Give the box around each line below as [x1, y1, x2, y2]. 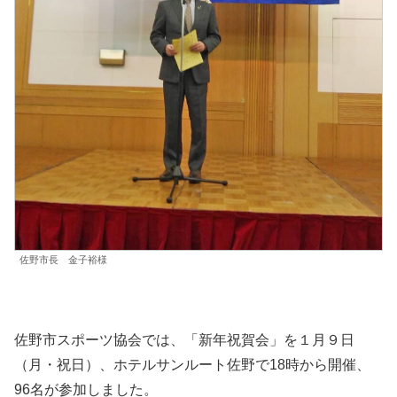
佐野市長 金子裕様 [19, 253, 107, 265]
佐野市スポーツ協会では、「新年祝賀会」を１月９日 [14, 332, 354, 348]
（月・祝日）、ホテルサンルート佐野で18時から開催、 [14, 357, 370, 373]
